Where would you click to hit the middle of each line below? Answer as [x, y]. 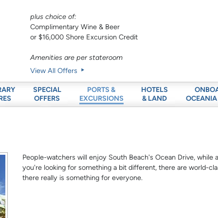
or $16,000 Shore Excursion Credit [84, 37]
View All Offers [55, 71]
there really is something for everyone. [83, 178]
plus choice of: [54, 17]
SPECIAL [47, 90]
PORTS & [101, 90]
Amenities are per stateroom [77, 58]
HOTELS [155, 90]
